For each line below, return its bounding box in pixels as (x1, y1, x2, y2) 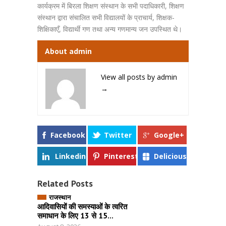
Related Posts (37, 177, 93, 189)
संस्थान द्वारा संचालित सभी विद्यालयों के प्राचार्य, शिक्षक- (37, 12, 175, 22)
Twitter (104, 130, 132, 140)
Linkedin (55, 151, 86, 161)
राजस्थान (49, 193, 71, 202)
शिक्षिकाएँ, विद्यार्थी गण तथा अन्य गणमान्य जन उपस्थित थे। (37, 24, 182, 34)
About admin (45, 45, 92, 56)
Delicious (154, 151, 187, 161)
